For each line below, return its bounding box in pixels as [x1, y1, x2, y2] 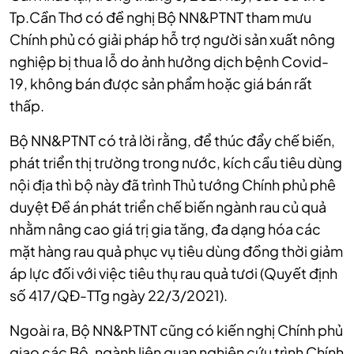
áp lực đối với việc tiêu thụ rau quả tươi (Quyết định [9, 263, 337, 282]
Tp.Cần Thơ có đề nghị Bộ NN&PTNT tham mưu [9, 7, 311, 26]
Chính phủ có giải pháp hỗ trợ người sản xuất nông [9, 29, 335, 48]
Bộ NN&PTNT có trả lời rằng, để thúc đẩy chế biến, [9, 130, 335, 149]
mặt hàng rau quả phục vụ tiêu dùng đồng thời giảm [9, 241, 343, 260]
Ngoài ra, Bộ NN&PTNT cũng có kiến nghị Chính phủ [9, 320, 343, 339]
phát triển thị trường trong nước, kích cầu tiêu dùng [9, 153, 342, 171]
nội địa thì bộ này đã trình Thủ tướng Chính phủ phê [9, 175, 336, 194]
